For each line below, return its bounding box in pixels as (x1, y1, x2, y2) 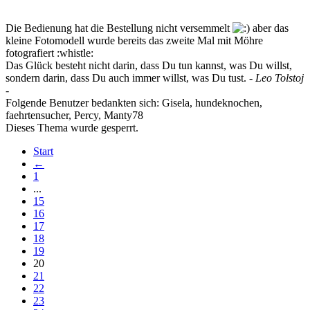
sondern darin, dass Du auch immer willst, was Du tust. (6, 72, 249, 84)
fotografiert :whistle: (6, 47, 93, 60)
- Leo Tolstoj (249, 72, 304, 84)
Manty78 (104, 109, 143, 122)
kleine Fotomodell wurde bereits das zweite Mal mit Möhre (6, 35, 263, 47)
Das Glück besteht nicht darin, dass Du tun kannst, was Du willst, (6, 60, 292, 72)
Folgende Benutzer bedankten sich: (6, 97, 162, 109)
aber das (250, 22, 289, 35)
